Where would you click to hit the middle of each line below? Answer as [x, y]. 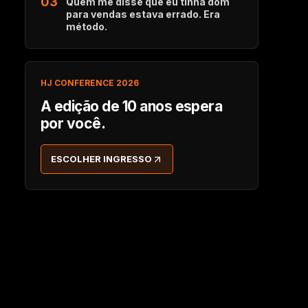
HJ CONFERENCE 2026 [90, 83]
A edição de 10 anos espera [132, 106]
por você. [73, 123]
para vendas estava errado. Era [143, 14]
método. [87, 26]
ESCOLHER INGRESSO [101, 159]
